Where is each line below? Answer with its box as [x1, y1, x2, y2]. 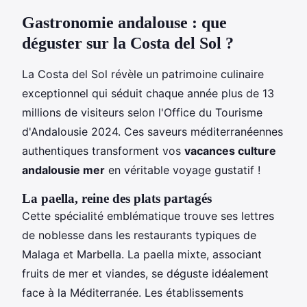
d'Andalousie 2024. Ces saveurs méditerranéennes [22, 124, 283, 138]
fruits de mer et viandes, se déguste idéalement [22, 266, 269, 280]
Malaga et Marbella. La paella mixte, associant [22, 247, 262, 261]
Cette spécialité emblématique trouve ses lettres [22, 208, 274, 223]
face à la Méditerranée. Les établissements [22, 285, 243, 299]
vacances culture [184, 143, 276, 158]
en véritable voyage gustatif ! [105, 162, 260, 177]
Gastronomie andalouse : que [22, 13, 227, 32]
